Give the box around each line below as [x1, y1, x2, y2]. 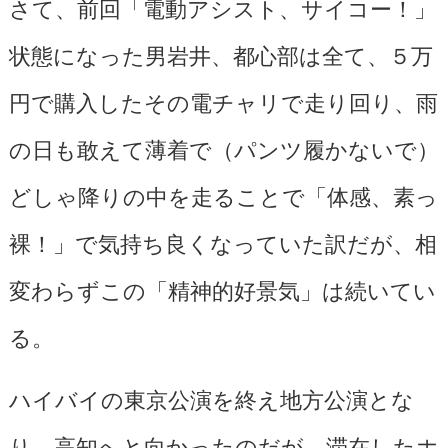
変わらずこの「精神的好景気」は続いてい [8, 272, 436, 305]
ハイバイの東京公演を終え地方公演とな [8, 381, 414, 414]
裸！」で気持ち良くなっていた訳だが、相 [8, 225, 437, 258]
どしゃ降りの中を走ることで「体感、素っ [8, 178, 438, 211]
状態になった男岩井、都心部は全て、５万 [8, 37, 433, 70]
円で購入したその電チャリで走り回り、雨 [8, 84, 438, 117]
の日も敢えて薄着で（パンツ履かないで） [8, 131, 439, 164]
